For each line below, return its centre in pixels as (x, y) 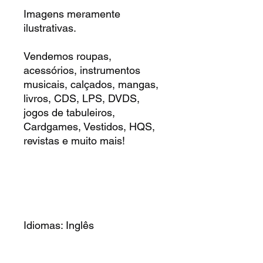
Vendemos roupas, (68, 56)
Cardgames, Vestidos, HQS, (89, 126)
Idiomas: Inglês (59, 225)
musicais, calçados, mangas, (91, 84)
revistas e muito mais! (74, 140)
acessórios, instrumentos (82, 70)
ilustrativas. (50, 28)
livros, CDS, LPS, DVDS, (82, 98)
